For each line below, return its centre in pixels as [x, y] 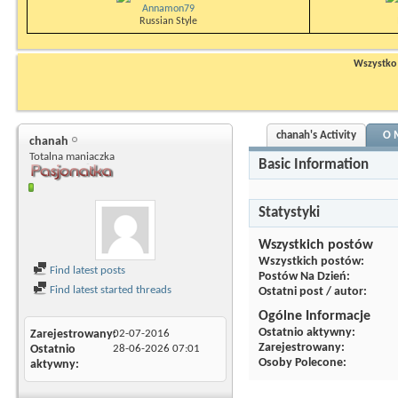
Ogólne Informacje [314, 316]
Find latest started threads [109, 290]
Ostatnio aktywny [305, 333]
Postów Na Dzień [302, 277]
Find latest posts [86, 271]
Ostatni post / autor [311, 292]
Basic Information [314, 165]
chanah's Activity [316, 135]
